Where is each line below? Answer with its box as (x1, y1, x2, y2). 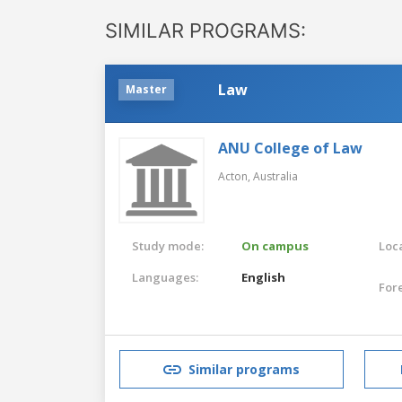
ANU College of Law (218, 137, 363, 158)
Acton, (218, 168, 253, 184)
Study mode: (132, 237, 204, 254)
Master (126, 81, 167, 97)
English (241, 268, 286, 285)
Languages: (132, 268, 198, 285)
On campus (241, 237, 310, 254)
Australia (253, 168, 298, 184)
